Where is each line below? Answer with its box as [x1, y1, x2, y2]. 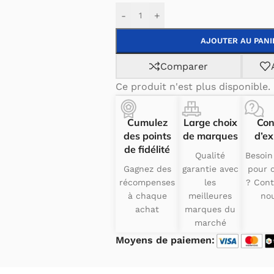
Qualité [195, 150, 225, 161]
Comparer [160, 60, 208, 72]
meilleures [188, 191, 232, 201]
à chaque [127, 191, 167, 201]
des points [123, 130, 171, 143]
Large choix [183, 116, 237, 129]
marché [194, 218, 226, 228]
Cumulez [127, 116, 168, 129]
